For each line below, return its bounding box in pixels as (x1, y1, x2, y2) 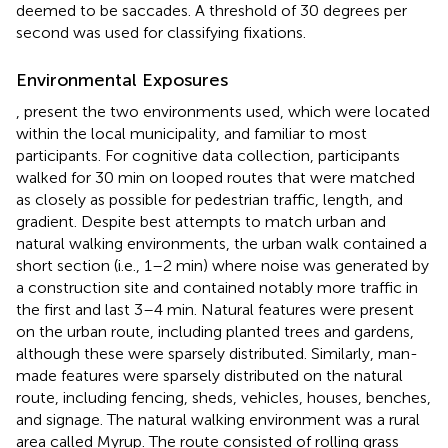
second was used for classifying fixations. (16, 22, 306, 42)
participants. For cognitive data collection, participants (16, 145, 400, 165)
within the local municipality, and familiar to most (16, 123, 367, 143)
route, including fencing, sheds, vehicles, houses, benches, (16, 387, 431, 407)
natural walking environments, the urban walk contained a (16, 233, 427, 253)
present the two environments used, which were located (24, 101, 430, 121)
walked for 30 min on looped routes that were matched (16, 167, 415, 187)
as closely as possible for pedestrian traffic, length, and (16, 189, 403, 209)
